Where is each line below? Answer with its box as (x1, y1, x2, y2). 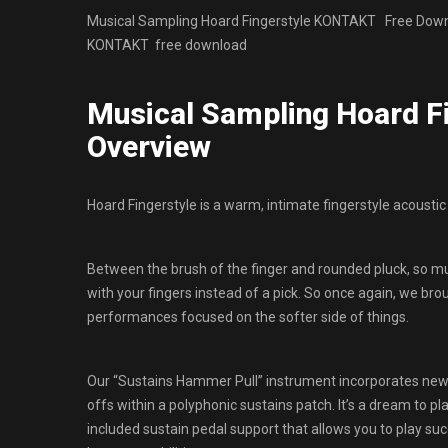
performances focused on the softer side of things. (87, 309, 409, 325)
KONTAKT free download (87, 37, 247, 53)
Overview (87, 129, 211, 164)
